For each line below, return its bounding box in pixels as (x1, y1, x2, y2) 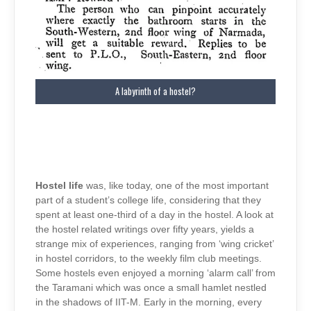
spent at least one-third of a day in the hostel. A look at (35, 210, 274, 221)
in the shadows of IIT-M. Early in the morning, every (35, 297, 262, 308)
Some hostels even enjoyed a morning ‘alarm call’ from (35, 268, 276, 279)
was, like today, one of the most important (86, 180, 269, 192)
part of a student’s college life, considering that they (35, 195, 261, 206)
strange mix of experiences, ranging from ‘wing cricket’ (35, 239, 274, 250)
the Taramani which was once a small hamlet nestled (35, 283, 267, 294)
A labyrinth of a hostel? (115, 85, 196, 99)
